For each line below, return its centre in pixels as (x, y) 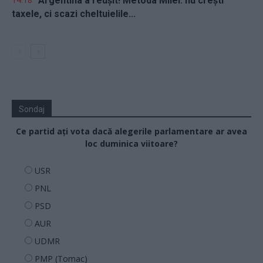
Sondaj (32, 109)
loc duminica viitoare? (131, 143)
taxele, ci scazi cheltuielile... (74, 14)
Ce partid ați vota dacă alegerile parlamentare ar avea (131, 131)
